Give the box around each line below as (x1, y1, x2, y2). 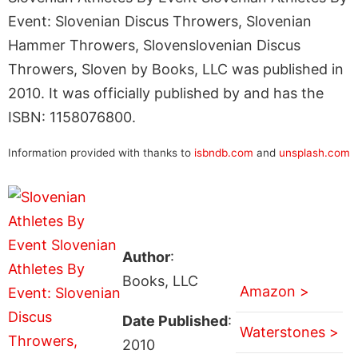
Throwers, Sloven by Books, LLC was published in (8, 60, 344, 78)
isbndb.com (194, 145, 253, 159)
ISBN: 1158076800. (8, 108, 136, 125)
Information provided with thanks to (8, 145, 194, 159)
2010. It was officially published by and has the (8, 84, 324, 101)
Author (121, 249, 170, 265)
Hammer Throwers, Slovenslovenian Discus (8, 36, 300, 54)
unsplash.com (279, 145, 350, 159)
